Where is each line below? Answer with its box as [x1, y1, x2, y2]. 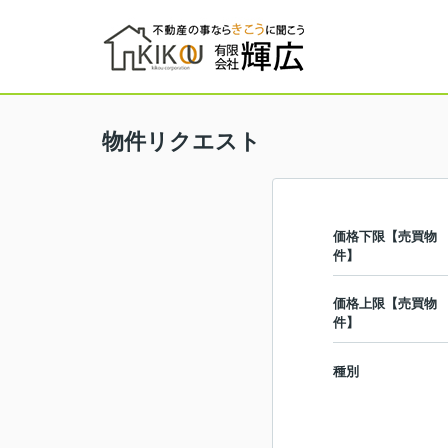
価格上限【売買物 [333, 296, 437, 311]
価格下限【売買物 [333, 229, 437, 244]
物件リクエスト [102, 129, 261, 154]
